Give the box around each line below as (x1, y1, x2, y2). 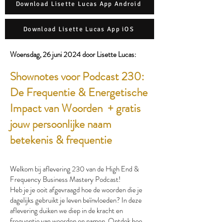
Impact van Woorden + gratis (10, 100, 141, 116)
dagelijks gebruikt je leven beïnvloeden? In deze (10, 195, 142, 206)
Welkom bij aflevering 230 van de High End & (10, 164, 139, 174)
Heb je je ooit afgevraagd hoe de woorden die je (10, 184, 142, 195)
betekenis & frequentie (10, 132, 112, 148)
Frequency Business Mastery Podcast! (10, 174, 120, 185)
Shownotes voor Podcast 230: (10, 68, 144, 85)
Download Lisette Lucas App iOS (23, 25, 134, 33)
